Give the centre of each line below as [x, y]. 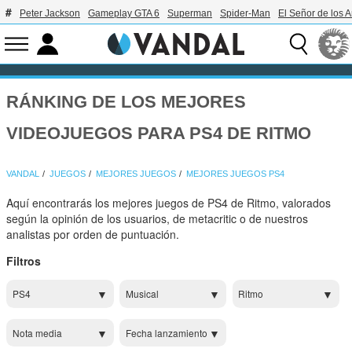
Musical [142, 294]
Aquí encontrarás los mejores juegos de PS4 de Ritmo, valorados [169, 203]
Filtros [24, 261]
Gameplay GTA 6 [124, 13]
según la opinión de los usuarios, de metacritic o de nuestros [158, 219]
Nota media [38, 332]
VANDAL [23, 174]
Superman [190, 13]
